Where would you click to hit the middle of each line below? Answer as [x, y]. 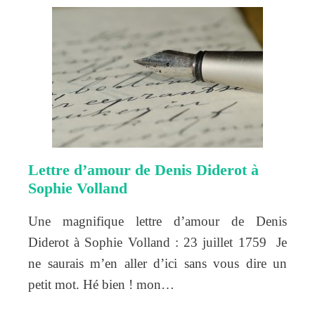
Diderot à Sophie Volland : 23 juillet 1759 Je [157, 242]
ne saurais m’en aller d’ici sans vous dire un [157, 263]
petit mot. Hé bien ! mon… [101, 284]
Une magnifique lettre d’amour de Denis [157, 221]
